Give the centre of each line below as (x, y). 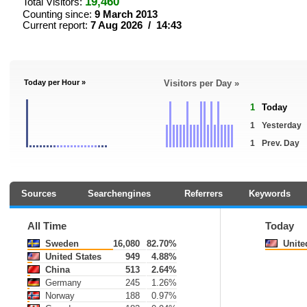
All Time (47, 226)
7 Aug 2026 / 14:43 (136, 25)
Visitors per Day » (201, 83)
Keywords (270, 194)
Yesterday (282, 125)
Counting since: (59, 14)
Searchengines (119, 194)
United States (72, 257)
